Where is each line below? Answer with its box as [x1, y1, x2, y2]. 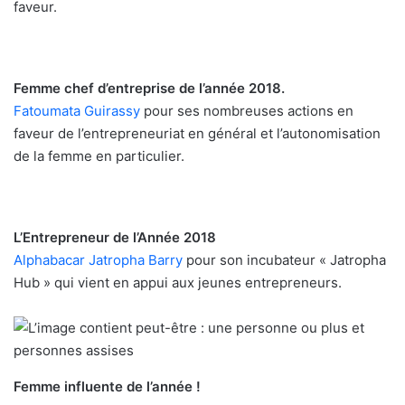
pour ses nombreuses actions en [140, 102, 353, 120]
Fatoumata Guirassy [14, 102, 140, 120]
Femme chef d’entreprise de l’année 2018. [14, 80, 285, 98]
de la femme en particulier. [14, 147, 184, 165]
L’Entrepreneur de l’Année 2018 [14, 229, 216, 247]
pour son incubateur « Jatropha [183, 251, 386, 269]
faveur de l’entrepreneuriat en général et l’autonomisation [14, 125, 381, 143]
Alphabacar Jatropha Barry [14, 251, 183, 269]
